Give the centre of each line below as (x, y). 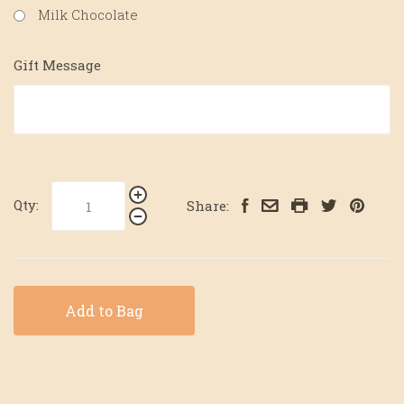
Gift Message (57, 64)
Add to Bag (104, 310)
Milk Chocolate (88, 14)
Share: (208, 205)
